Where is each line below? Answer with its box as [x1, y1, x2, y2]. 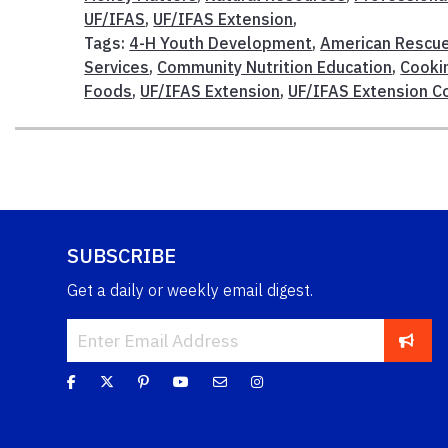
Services [84, 56, 150, 77]
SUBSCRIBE [67, 241, 176, 269]
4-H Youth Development [129, 32, 313, 53]
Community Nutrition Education [157, 56, 393, 77]
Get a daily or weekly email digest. [67, 279, 313, 300]
